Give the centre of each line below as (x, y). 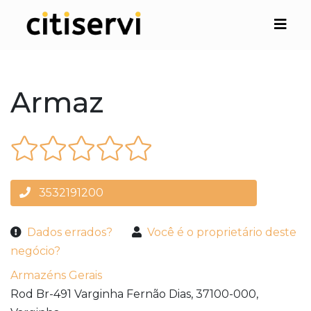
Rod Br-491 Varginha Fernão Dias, (102, 294)
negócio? (35, 251)
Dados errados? (70, 233)
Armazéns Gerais (56, 276)
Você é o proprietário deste (222, 233)
